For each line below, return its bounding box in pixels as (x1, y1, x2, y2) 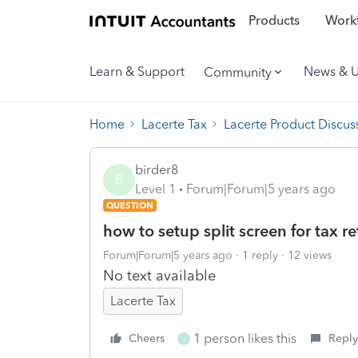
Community (204, 64, 272, 80)
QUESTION (106, 199, 153, 211)
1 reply (242, 248, 278, 262)
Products (248, 13, 300, 29)
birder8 (135, 161, 178, 177)
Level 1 (135, 181, 176, 197)
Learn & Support (89, 64, 185, 79)
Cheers (129, 331, 165, 345)
